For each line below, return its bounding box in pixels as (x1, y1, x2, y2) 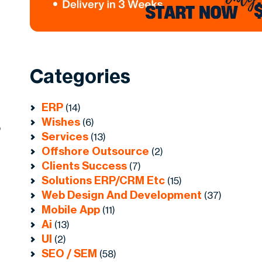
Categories (30, 64, 131, 88)
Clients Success (42, 159, 127, 173)
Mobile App (42, 203, 101, 217)
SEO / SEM (42, 247, 98, 261)
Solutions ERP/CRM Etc (42, 174, 166, 188)
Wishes (42, 115, 81, 129)
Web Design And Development (42, 188, 202, 202)
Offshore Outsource (42, 144, 150, 158)
